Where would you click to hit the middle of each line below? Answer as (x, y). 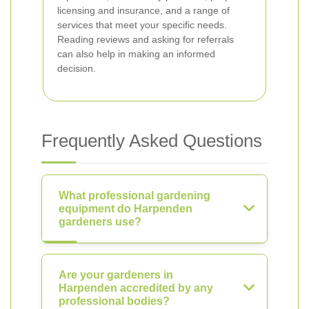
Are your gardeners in (116, 275)
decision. (77, 68)
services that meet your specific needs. (142, 25)
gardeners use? (100, 222)
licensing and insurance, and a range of (143, 10)
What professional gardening (134, 196)
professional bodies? (114, 301)
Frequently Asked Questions (152, 141)
